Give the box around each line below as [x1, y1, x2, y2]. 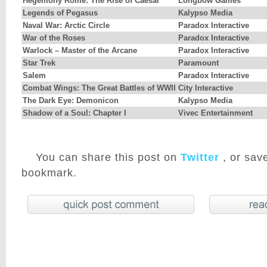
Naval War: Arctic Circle [23, 21, 110, 30]
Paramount [178, 58, 219, 68]
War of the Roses [23, 33, 85, 43]
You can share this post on [36, 151, 177, 164]
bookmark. [21, 167, 77, 179]
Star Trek [23, 58, 55, 68]
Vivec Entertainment [178, 108, 253, 118]
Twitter [177, 151, 223, 164]
